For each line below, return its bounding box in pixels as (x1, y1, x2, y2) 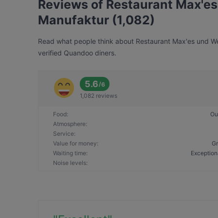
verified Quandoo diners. (38, 49, 116, 57)
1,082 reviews (80, 92, 117, 99)
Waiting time (53, 149, 86, 157)
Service (53, 130, 74, 137)
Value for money (53, 140, 97, 147)
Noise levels (53, 159, 86, 166)
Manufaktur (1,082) (38, 13, 155, 27)
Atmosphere (53, 120, 86, 127)
